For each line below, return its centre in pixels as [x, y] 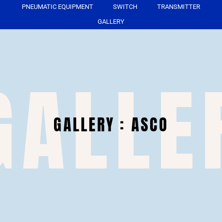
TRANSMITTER [179, 6]
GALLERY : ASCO [111, 125]
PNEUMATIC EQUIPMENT [57, 6]
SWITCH [125, 6]
